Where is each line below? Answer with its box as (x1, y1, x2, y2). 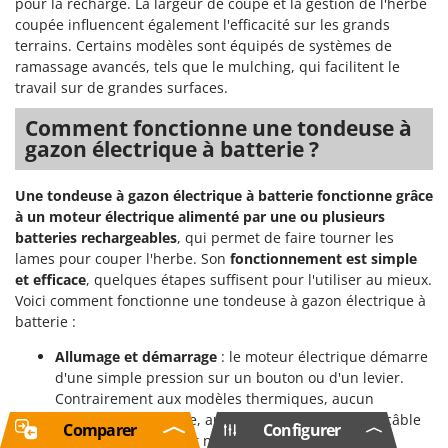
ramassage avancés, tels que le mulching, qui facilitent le (15, 57, 400, 77)
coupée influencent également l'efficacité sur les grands (15, 15, 390, 35)
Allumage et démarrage (55, 347, 217, 367)
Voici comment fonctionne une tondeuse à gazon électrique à (15, 291, 426, 311)
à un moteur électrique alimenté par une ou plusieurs (15, 207, 385, 227)
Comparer (63, 419, 137, 441)
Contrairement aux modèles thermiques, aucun (55, 389, 374, 409)
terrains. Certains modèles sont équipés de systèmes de (15, 36, 392, 56)
